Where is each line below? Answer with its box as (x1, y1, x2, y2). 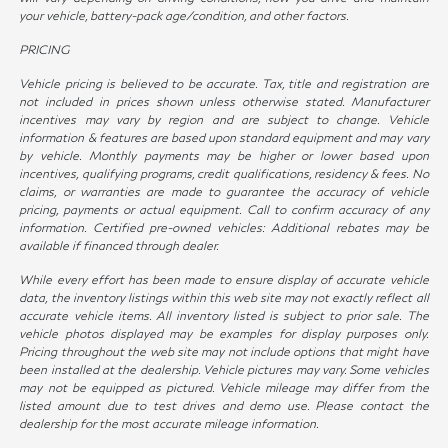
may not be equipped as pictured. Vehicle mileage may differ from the (19, 380, 429, 396)
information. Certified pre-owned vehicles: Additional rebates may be (19, 220, 429, 236)
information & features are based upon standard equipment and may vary (19, 130, 429, 146)
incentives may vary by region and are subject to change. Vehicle (19, 112, 429, 128)
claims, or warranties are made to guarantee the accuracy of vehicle (19, 184, 429, 200)
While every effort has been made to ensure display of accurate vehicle (19, 272, 429, 288)
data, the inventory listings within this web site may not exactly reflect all (19, 290, 429, 306)
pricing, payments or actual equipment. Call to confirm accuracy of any (19, 202, 429, 218)
